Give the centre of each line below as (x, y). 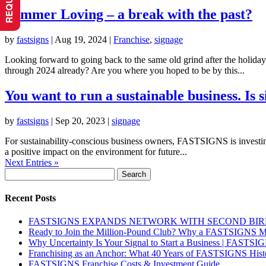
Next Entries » (32, 162)
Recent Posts (30, 198)
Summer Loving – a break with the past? (129, 14)
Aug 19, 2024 (81, 39)
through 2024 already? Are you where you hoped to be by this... (125, 70)
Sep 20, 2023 (80, 121)
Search (17, 172)
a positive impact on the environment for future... (96, 151)
